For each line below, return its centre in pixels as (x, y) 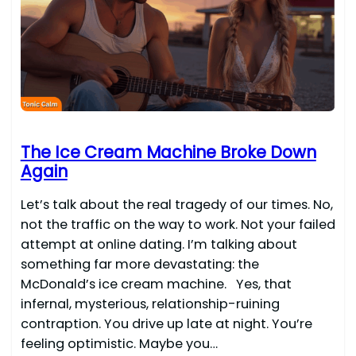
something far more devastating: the (139, 265)
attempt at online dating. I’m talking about (159, 245)
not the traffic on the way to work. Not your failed (178, 225)
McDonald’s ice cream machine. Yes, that (156, 284)
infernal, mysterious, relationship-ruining (150, 304)
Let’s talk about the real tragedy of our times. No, (176, 205)
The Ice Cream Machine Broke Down (168, 153)
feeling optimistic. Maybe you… (119, 344)
